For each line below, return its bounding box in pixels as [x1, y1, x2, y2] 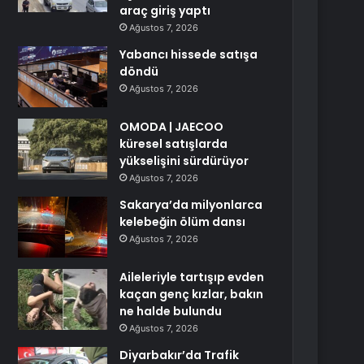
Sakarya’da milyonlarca [119, 197, 263, 213]
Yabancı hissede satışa [119, 46, 258, 63]
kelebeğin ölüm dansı [119, 214, 246, 230]
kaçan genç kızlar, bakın [119, 286, 264, 302]
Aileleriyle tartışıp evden [119, 269, 265, 285]
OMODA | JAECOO [119, 119, 224, 135]
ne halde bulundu [119, 303, 223, 319]
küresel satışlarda [119, 136, 228, 152]
